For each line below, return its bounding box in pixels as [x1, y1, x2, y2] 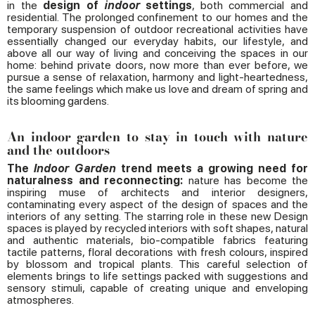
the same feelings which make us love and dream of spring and [7, 82, 308, 96]
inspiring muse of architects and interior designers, [7, 186, 308, 200]
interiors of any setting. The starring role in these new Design [7, 210, 308, 224]
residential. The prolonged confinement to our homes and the [7, 11, 308, 25]
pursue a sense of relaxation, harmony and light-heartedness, [7, 70, 308, 84]
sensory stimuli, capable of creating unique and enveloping [7, 281, 308, 295]
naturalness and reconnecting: [7, 174, 188, 188]
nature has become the [188, 174, 308, 188]
